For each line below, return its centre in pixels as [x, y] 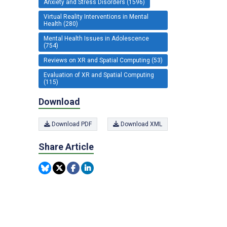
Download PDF [71, 124]
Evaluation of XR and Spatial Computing [99, 75]
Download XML [141, 124]
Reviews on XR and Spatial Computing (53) [103, 60]
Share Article [66, 147]
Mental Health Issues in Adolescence [96, 38]
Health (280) [61, 24]
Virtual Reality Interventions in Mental [96, 16]
